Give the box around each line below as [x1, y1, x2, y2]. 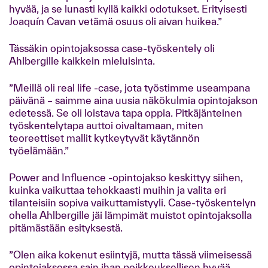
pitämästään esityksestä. [9, 222, 123, 233]
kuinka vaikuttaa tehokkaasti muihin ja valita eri [9, 184, 226, 196]
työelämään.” [9, 145, 69, 156]
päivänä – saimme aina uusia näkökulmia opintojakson [9, 95, 258, 106]
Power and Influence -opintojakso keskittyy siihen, [9, 172, 243, 183]
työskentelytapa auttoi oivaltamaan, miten [9, 120, 203, 131]
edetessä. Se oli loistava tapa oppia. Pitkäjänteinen [9, 107, 242, 118]
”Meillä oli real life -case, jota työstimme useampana [9, 82, 250, 93]
